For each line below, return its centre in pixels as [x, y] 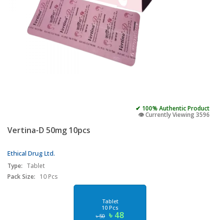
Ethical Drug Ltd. [31, 153]
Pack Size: [21, 177]
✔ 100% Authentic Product [173, 108]
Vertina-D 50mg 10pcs [49, 130]
